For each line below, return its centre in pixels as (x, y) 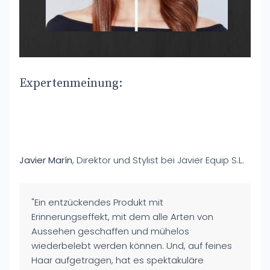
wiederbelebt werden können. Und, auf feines (132, 246)
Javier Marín (46, 160)
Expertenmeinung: (71, 83)
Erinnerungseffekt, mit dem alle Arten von (122, 217)
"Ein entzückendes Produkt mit (97, 202)
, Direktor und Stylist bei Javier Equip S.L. (158, 160)
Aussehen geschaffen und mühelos (110, 231)
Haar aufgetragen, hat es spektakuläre (118, 260)
